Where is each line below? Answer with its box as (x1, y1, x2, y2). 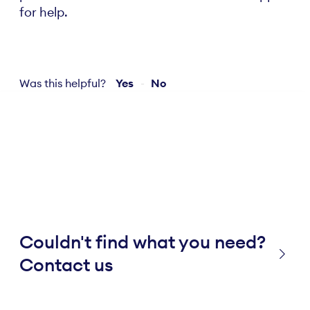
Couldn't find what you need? (19, 230, 266, 253)
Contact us (19, 253, 113, 276)
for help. (19, 4, 68, 20)
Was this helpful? (19, 76, 106, 90)
